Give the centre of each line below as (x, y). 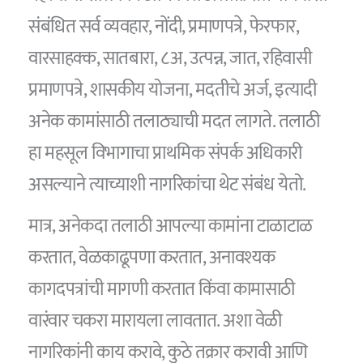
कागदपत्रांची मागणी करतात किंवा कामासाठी (162, 289)
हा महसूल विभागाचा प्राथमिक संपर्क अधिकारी (165, 154)
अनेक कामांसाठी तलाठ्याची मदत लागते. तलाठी (174, 122)
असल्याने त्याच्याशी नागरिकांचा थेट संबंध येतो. (167, 185)
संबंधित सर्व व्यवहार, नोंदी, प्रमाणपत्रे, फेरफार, (164, 27)
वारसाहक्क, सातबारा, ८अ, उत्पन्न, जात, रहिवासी (170, 59)
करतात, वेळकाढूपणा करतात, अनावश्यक (152, 257)
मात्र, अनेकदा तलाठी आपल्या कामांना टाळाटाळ (171, 226)
